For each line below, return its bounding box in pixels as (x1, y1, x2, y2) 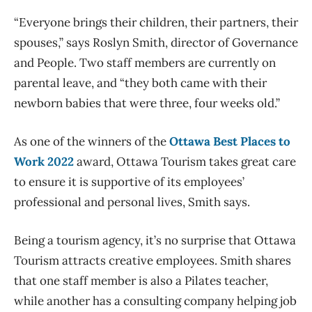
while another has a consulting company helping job (14, 292, 297, 309)
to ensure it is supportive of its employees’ (14, 173, 244, 189)
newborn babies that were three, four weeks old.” (14, 95, 283, 111)
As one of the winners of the (14, 133, 169, 149)
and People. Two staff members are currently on (14, 54, 276, 70)
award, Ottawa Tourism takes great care (74, 153, 296, 169)
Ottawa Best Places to (169, 133, 290, 149)
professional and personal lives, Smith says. (14, 194, 253, 210)
